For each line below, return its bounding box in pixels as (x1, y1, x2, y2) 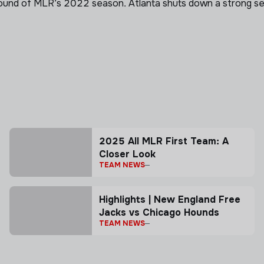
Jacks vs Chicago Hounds (99, 206, 219, 219)
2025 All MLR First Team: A (99, 135, 229, 147)
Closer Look (99, 148, 156, 160)
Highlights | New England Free (99, 193, 240, 206)
